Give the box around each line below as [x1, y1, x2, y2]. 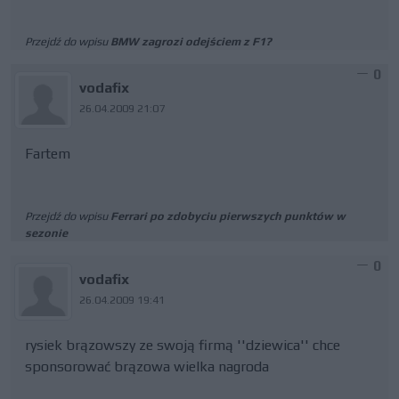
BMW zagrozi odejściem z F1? [110, 35, 272, 48]
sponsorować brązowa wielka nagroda [25, 358, 269, 375]
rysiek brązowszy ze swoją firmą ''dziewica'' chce [25, 337, 340, 354]
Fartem [25, 145, 70, 162]
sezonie [25, 226, 68, 240]
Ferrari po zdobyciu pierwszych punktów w [110, 209, 346, 223]
